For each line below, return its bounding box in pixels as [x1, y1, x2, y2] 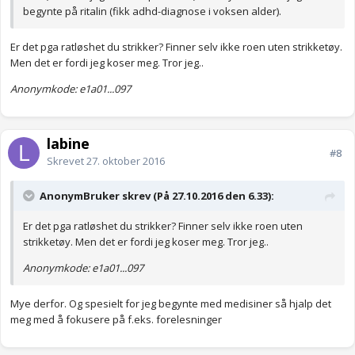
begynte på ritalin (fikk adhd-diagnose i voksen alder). [23, 4, 281, 19]
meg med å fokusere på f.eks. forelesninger [10, 312, 224, 327]
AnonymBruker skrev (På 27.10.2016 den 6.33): [40, 189, 274, 204]
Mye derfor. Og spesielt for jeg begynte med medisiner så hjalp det [10, 296, 331, 311]
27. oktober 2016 [86, 154, 165, 169]
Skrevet [47, 154, 86, 169]
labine [47, 134, 90, 154]
